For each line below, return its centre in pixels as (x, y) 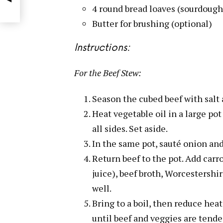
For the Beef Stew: (108, 72)
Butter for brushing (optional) (152, 23)
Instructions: (102, 48)
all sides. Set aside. (130, 129)
